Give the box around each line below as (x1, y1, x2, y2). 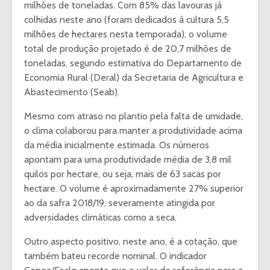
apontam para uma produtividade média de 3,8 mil (24, 154, 231, 166)
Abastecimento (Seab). (24, 86, 119, 98)
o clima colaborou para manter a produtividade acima (24, 125, 242, 137)
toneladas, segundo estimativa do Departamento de (24, 57, 242, 69)
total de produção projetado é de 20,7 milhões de (24, 43, 231, 55)
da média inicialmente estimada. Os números (24, 139, 209, 151)
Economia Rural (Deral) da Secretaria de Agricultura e (24, 72, 243, 84)
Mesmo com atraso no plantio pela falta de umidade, (24, 110, 243, 122)
